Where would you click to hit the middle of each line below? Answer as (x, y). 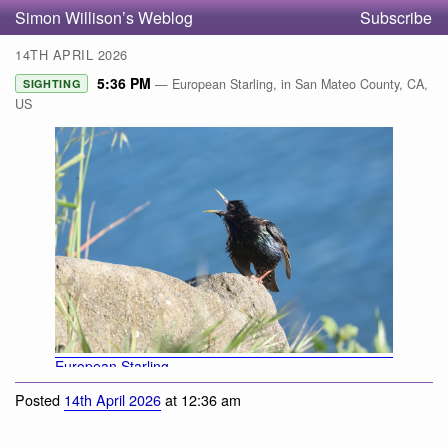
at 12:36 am (201, 399)
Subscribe (396, 17)
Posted (39, 399)
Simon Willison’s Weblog (104, 17)
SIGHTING (52, 84)
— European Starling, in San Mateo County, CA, (292, 84)
